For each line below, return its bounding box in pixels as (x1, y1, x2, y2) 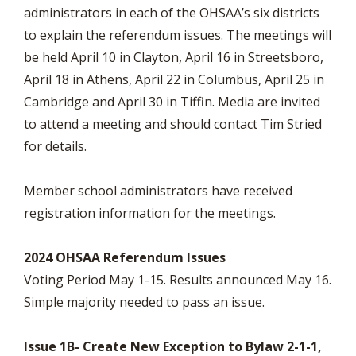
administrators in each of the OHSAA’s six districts (24, 4, 319, 21)
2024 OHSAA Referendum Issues (24, 249, 232, 266)
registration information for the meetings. (24, 204, 276, 222)
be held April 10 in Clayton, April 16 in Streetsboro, (24, 48, 323, 66)
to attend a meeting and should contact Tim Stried (24, 115, 322, 133)
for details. (24, 137, 87, 155)
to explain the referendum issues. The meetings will (24, 26, 331, 44)
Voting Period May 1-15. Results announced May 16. (24, 271, 331, 288)
